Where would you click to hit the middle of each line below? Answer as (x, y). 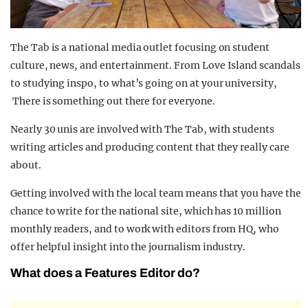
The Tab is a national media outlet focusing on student (140, 48)
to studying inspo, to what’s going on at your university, (144, 84)
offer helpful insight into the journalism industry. (128, 247)
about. (26, 165)
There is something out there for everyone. (113, 101)
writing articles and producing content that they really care (150, 147)
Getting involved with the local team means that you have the (156, 194)
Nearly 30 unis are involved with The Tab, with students (142, 130)
